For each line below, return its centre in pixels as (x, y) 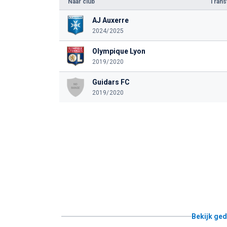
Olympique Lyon (119, 51)
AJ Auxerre (110, 20)
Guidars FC (111, 82)
